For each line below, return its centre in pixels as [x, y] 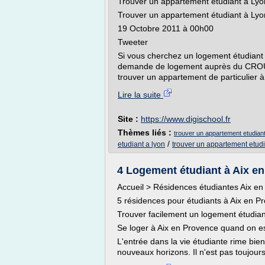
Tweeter [133, 42]
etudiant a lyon [141, 144]
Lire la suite [140, 95]
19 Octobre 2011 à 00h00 [166, 28]
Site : [129, 119]
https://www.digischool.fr [186, 119]
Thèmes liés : [146, 132]
